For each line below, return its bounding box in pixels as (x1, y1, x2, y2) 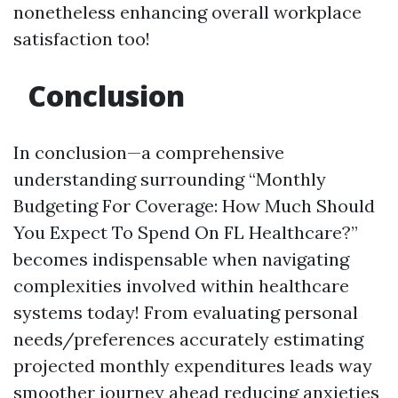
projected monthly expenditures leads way (13, 354, 372, 377)
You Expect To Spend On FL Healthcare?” (13, 221, 358, 243)
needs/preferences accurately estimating (13, 328, 363, 350)
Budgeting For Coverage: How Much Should (13, 195, 375, 217)
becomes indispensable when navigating (13, 248, 349, 270)
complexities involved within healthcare (13, 275, 349, 297)
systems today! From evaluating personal (13, 301, 358, 323)
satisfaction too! (13, 28, 150, 50)
